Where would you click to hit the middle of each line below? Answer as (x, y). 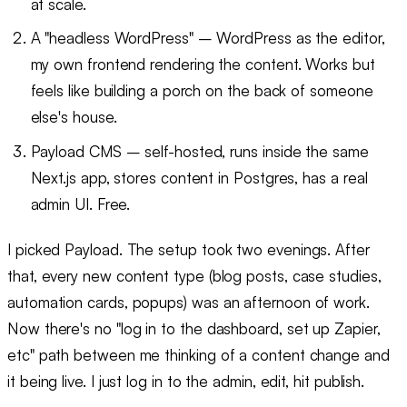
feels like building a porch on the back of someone (202, 91)
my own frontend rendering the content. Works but (203, 65)
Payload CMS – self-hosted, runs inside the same (199, 151)
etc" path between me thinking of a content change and (199, 355)
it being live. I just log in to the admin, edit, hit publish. (186, 382)
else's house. (74, 117)
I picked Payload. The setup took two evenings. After (189, 250)
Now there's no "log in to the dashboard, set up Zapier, (194, 329)
